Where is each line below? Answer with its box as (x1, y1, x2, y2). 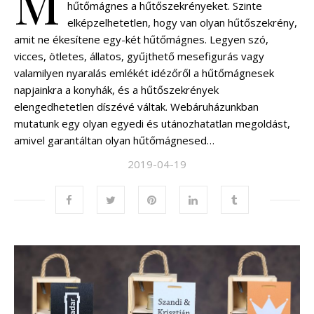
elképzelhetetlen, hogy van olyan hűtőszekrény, (67, 15, 297, 30)
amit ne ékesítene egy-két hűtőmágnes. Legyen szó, (14, 32, 268, 47)
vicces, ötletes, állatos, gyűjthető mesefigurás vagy (14, 49, 264, 64)
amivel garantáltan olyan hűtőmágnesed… (14, 133, 214, 148)
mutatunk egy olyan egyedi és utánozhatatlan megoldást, (14, 116, 290, 131)
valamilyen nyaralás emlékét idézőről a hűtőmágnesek (14, 66, 274, 81)
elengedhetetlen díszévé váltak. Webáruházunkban (14, 100, 259, 114)
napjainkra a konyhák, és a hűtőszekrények (14, 83, 219, 97)
